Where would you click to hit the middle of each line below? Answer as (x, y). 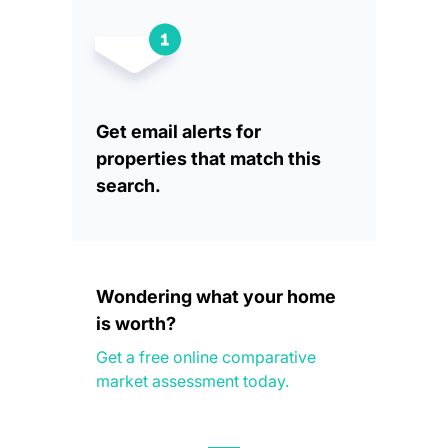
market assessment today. (192, 381)
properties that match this (208, 159)
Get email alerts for (178, 132)
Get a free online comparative (206, 357)
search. (128, 186)
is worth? (136, 324)
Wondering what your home (216, 297)
